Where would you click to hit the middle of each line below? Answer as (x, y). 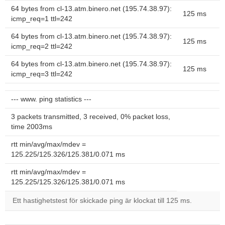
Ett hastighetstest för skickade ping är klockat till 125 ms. (102, 201)
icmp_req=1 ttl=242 (42, 19)
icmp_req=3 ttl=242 (42, 74)
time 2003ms (32, 127)
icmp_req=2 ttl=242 (42, 46)
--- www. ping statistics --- (51, 99)
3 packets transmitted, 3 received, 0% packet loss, (91, 117)
